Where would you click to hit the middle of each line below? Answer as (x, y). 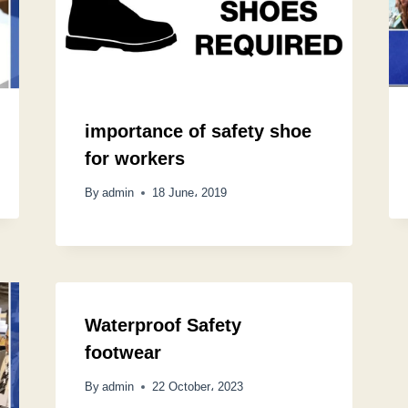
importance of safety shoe (199, 132)
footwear (123, 353)
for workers (135, 159)
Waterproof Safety (163, 326)
